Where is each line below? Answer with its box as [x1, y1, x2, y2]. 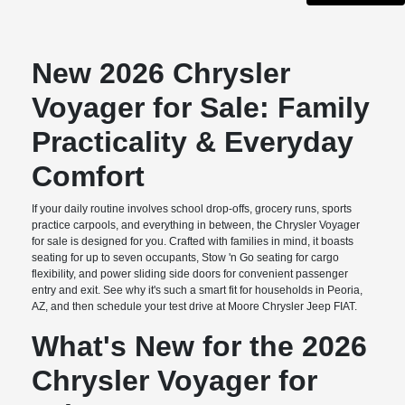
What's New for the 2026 [32, 330, 368, 363]
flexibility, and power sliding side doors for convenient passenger [32, 268, 349, 281]
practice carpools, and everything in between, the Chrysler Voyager [32, 219, 361, 232]
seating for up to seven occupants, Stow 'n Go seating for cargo [32, 251, 340, 265]
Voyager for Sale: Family [32, 91, 371, 125]
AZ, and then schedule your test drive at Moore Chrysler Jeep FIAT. [32, 300, 358, 314]
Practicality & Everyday [32, 126, 354, 159]
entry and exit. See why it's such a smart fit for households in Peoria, [32, 284, 363, 297]
